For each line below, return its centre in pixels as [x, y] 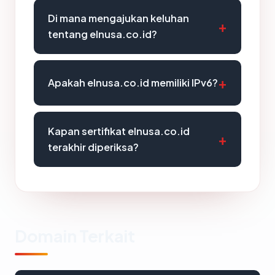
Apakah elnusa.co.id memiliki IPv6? [133, 83]
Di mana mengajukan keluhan [118, 18]
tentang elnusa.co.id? [103, 34]
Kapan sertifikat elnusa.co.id [119, 131]
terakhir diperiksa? [93, 147]
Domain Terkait [75, 236]
